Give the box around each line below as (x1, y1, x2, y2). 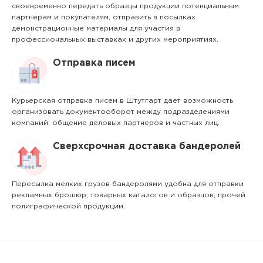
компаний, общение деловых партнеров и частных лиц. (12, 120, 220, 126)
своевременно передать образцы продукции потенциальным (12, 3, 239, 9)
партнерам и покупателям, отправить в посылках (12, 14, 195, 21)
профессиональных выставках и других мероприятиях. (12, 36, 218, 43)
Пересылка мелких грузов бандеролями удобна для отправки (12, 181, 244, 187)
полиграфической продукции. (12, 203, 125, 210)
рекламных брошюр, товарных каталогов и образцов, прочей (12, 192, 245, 198)
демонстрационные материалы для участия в (12, 25, 180, 32)
